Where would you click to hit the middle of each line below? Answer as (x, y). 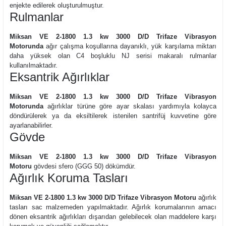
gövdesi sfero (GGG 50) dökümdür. (84, 166)
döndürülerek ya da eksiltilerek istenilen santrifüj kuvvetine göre (113, 116)
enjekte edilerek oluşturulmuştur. (57, 5)
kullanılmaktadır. (34, 65)
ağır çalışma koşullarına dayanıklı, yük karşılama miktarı (130, 46)
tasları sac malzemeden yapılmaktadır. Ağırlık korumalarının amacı (113, 207)
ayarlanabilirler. (31, 125)
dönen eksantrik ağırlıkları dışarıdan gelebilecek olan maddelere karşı (113, 217)
